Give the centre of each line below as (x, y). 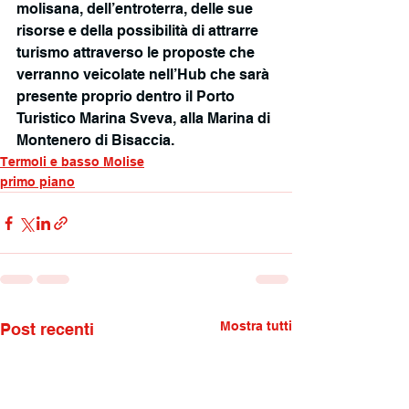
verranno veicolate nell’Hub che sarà (145, 75)
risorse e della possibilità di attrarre (139, 31)
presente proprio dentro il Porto (127, 97)
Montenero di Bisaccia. (95, 141)
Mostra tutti (256, 326)
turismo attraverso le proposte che (137, 53)
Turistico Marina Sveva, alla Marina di (145, 119)
